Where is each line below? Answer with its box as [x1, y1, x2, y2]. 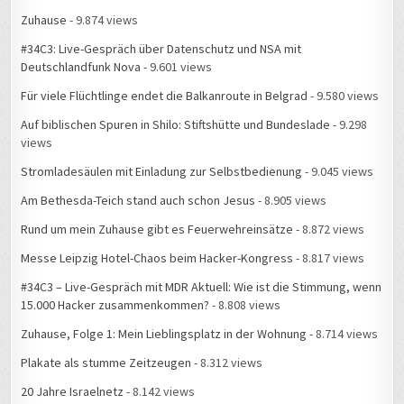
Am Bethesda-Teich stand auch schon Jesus [21, 192, 256, 209]
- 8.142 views [124, 383, 196, 400]
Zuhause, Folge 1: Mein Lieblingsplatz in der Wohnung [21, 326, 308, 343]
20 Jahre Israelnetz [21, 383, 124, 400]
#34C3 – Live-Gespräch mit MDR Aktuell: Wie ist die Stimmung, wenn [21, 279, 382, 296]
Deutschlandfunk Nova [21, 59, 142, 76]
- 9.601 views [141, 59, 213, 76]
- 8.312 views [191, 354, 263, 372]
